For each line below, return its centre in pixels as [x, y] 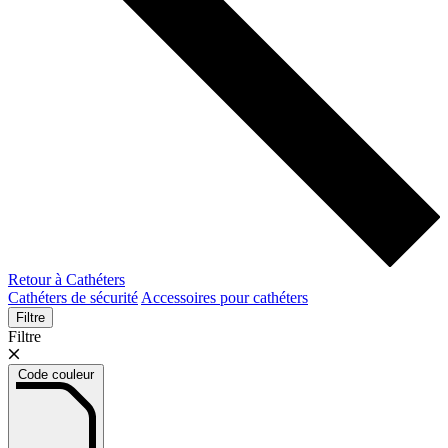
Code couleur [56, 375]
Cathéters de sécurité [73, 298]
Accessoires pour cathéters [224, 298]
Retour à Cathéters [66, 280]
